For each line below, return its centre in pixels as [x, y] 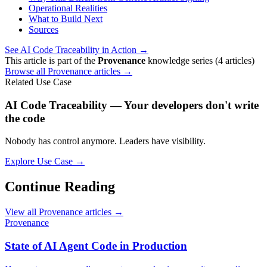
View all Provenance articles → [64, 212]
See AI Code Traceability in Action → [77, 49]
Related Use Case [38, 82]
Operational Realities [68, 8]
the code [25, 118]
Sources [44, 29]
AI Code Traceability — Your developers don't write [132, 105]
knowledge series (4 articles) [200, 60]
